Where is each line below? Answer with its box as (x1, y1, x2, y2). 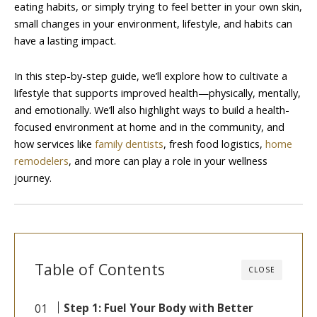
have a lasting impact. (14, 33, 116, 47)
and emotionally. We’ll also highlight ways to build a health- (14, 102, 289, 117)
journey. (14, 170, 52, 185)
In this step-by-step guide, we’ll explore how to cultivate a (14, 68, 287, 83)
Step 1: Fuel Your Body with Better (64, 301, 254, 316)
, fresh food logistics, (163, 136, 265, 151)
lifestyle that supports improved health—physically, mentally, (14, 85, 301, 100)
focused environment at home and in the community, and (14, 119, 284, 134)
